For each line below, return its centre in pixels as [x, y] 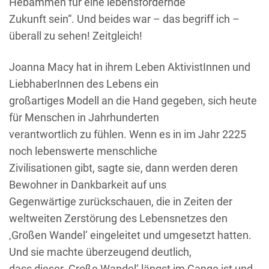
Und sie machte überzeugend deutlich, [100, 252]
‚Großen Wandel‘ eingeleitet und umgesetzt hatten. [130, 235]
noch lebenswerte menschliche [83, 151]
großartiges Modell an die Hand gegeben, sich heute [133, 100]
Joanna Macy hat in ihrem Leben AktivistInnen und [130, 67]
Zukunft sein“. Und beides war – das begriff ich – [124, 19]
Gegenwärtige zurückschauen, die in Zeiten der [121, 201]
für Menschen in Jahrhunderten [84, 117]
